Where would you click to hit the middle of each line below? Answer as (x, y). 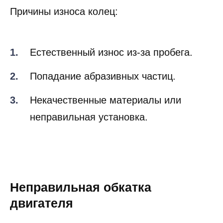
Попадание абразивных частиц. (103, 93)
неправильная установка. (89, 134)
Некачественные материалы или (106, 117)
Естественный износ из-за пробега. (111, 69)
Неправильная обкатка (81, 204)
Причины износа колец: (64, 28)
